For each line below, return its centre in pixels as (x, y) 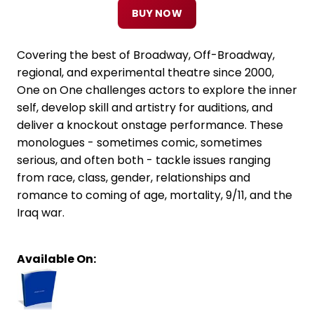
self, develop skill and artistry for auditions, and (145, 108)
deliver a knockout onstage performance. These (150, 125)
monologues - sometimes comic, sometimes (139, 143)
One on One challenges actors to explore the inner (157, 90)
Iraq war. (41, 213)
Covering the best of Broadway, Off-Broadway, (146, 55)
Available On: (56, 259)
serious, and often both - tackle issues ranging (144, 160)
